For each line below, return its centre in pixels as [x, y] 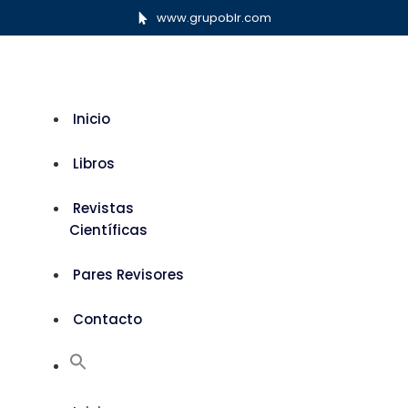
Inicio [92, 119]
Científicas [108, 230]
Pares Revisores [128, 275]
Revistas [103, 208]
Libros [94, 163]
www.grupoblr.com [214, 18]
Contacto [107, 319]
